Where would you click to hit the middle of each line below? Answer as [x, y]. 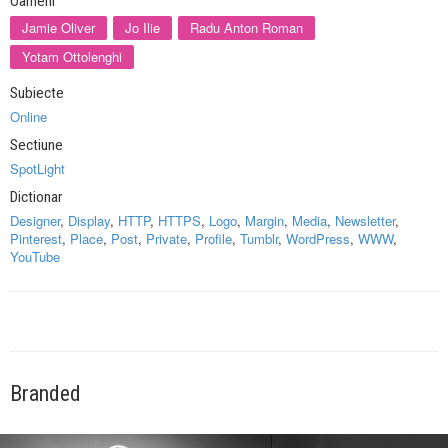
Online [28, 116]
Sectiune [36, 144]
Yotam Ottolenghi [72, 56]
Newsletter [365, 220]
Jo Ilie [142, 27]
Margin [264, 220]
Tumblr [259, 238]
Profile [213, 238]
